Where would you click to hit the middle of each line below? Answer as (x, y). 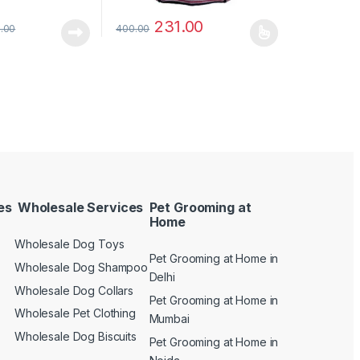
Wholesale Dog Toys (70, 244)
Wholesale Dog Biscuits (76, 336)
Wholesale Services (79, 207)
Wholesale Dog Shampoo (82, 268)
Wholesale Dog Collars (74, 290)
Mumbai (169, 319)
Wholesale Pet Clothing (75, 313)
